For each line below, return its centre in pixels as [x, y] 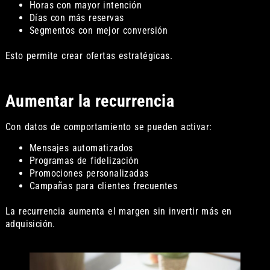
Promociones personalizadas [89, 174]
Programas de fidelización [84, 161]
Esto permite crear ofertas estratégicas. [89, 56]
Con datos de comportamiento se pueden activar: [108, 127]
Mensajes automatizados [81, 148]
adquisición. [30, 224]
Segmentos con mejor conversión [98, 31]
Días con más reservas [77, 18]
